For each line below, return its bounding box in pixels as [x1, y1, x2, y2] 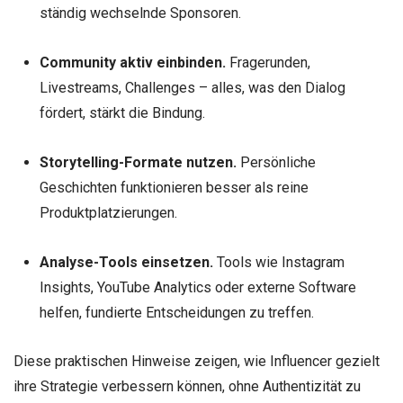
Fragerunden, [225, 54, 310, 72]
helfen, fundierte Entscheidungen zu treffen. [39, 304, 314, 322]
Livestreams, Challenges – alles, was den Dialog [39, 79, 345, 97]
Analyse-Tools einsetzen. [39, 254, 213, 272]
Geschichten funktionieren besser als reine [39, 179, 309, 197]
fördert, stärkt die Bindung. [39, 104, 205, 122]
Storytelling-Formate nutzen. [39, 154, 237, 172]
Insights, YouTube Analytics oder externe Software [39, 279, 356, 297]
